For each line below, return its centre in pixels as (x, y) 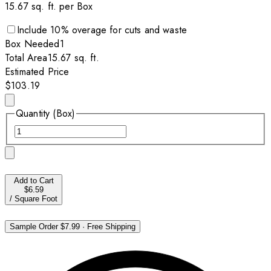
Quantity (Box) (46, 114)
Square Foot (36, 198)
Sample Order (34, 226)
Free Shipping (111, 226)
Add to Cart (34, 180)
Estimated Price (37, 72)
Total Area (26, 58)
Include (34, 30)
